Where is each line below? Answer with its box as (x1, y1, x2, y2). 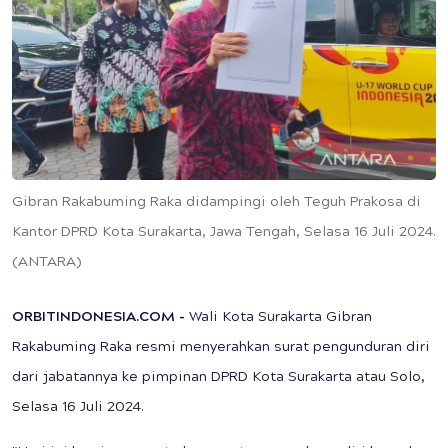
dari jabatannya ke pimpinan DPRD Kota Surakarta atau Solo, (12, 370, 425, 387)
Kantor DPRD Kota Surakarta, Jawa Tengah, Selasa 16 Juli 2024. (12, 225, 436, 242)
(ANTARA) (12, 255, 81, 272)
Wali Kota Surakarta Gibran (185, 310, 372, 327)
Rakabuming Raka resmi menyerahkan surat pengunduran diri (12, 340, 430, 357)
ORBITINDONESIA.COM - (12, 310, 185, 327)
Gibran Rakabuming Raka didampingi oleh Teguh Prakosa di (12, 195, 421, 212)
